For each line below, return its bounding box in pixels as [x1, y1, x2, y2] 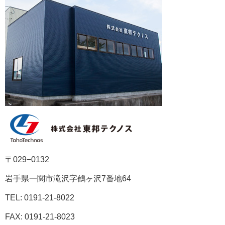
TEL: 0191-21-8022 [5, 193, 74, 202]
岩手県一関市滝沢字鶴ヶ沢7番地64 [5, 174, 131, 183]
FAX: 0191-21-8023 [5, 212, 75, 221]
